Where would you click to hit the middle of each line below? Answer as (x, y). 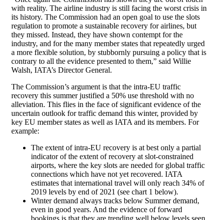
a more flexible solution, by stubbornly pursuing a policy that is (109, 53)
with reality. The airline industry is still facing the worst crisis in (109, 8)
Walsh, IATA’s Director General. (62, 70)
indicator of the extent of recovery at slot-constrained (112, 157)
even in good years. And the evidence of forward (107, 210)
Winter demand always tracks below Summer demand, (115, 201)
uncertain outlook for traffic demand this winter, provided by (105, 113)
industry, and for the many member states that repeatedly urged (108, 44)
